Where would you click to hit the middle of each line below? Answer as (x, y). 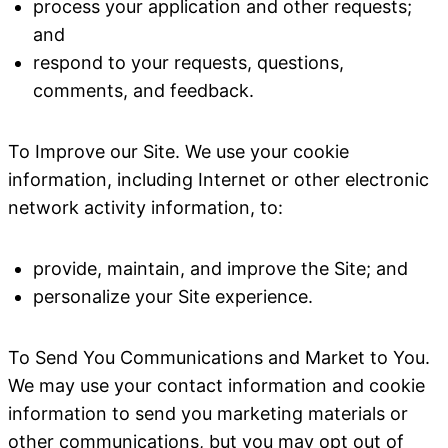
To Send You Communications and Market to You (216, 357)
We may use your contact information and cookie (216, 385)
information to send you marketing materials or (208, 413)
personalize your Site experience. (173, 296)
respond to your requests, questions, (188, 62)
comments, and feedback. (143, 90)
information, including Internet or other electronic (218, 179)
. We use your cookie (262, 151)
